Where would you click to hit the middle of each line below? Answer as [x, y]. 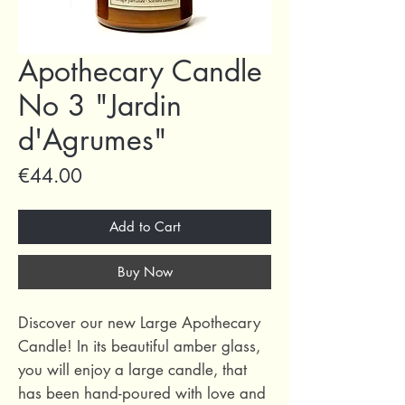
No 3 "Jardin [100, 105]
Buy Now [145, 272]
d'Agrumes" [93, 140]
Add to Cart [145, 226]
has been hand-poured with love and [142, 393]
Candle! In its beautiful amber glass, [139, 346]
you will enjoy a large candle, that [132, 370]
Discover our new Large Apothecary [139, 323]
